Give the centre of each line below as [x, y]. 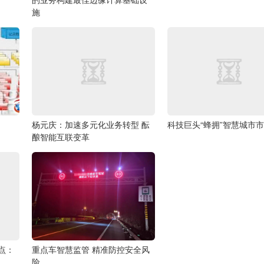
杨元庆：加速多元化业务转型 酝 [91, 125]
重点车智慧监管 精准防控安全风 [91, 250]
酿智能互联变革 [61, 137]
